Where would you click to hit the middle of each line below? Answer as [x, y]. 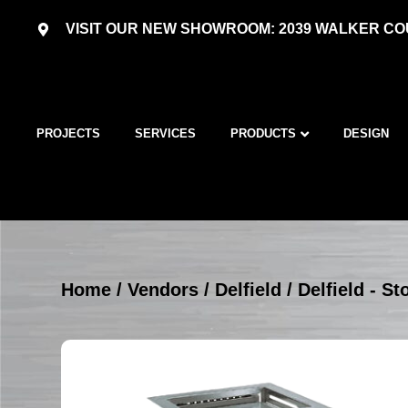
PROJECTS [69, 134]
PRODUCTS [264, 134]
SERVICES [166, 134]
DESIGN [367, 134]
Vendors [163, 289]
